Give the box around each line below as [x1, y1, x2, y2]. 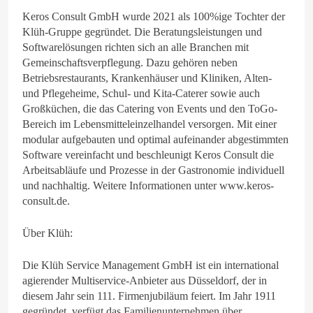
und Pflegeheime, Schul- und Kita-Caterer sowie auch [22, 87, 260, 99]
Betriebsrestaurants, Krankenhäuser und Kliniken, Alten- [22, 71, 272, 84]
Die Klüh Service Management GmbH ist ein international [22, 259, 279, 271]
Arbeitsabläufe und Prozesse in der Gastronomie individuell [22, 163, 284, 176]
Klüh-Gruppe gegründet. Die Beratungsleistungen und [22, 25, 262, 38]
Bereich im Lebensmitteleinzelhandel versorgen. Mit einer [22, 117, 277, 130]
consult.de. [22, 194, 70, 207]
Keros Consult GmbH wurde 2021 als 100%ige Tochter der [22, 10, 285, 22]
